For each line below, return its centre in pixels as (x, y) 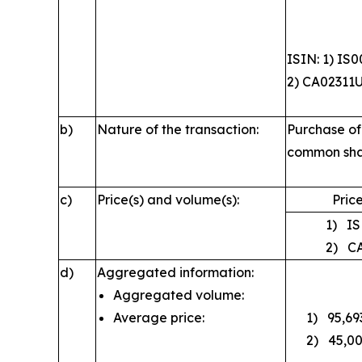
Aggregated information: (175, 272)
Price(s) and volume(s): (168, 200)
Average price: (159, 318)
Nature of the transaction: (178, 129)
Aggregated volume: (179, 295)
